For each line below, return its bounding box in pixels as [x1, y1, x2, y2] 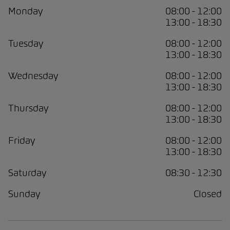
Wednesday [8, 69, 58, 82]
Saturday [8, 166, 46, 179]
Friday [8, 134, 35, 146]
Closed [194, 187, 222, 200]
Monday [8, 5, 43, 17]
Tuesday [8, 37, 43, 49]
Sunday [8, 187, 40, 200]
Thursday [8, 102, 48, 114]
